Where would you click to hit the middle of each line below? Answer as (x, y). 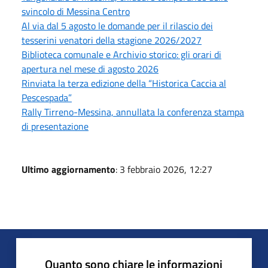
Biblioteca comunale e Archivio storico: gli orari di (121, 54)
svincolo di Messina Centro (76, 11)
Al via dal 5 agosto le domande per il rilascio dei (117, 25)
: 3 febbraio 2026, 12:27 (164, 169)
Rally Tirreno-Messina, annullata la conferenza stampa (133, 112)
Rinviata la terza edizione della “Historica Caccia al (124, 83)
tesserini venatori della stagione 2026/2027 (112, 40)
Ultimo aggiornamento (68, 169)
